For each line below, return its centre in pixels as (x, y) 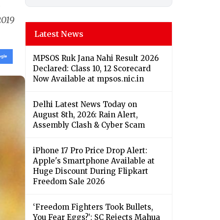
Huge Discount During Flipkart (91, 171)
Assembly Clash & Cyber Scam (89, 125)
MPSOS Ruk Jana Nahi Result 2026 (96, 58)
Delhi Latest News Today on (85, 105)
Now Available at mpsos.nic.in (88, 79)
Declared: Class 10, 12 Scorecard (92, 69)
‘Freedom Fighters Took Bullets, (93, 207)
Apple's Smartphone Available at (94, 161)
